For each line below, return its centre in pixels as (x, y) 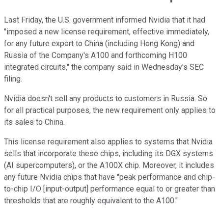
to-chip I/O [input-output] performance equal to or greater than (110, 189)
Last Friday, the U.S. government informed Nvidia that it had (105, 20)
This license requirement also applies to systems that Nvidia (108, 142)
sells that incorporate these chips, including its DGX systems (109, 154)
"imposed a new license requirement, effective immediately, (107, 32)
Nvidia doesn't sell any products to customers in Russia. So (106, 99)
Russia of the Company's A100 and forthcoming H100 (96, 55)
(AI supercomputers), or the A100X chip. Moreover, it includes (109, 165)
